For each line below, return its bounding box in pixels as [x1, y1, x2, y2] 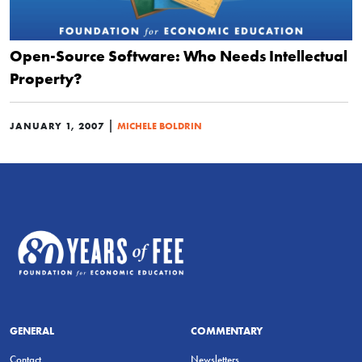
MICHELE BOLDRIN [117, 120, 202, 132]
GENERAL [10, 323, 54, 337]
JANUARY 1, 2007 [10, 120, 104, 132]
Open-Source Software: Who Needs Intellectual [10, 46, 347, 65]
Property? [10, 69, 82, 88]
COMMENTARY [191, 323, 263, 337]
